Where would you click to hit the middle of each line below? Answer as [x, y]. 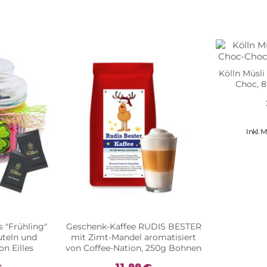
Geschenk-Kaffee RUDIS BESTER [133, 226]
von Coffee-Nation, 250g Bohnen [133, 248]
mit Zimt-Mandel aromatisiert [133, 237]
